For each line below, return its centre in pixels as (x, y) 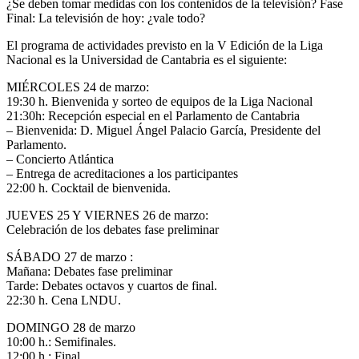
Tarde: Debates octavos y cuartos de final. (112, 285)
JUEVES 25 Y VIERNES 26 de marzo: (107, 215)
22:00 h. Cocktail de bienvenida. (89, 188)
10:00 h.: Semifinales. (61, 341)
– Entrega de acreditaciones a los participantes (122, 173)
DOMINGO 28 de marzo (71, 327)
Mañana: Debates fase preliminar (89, 271)
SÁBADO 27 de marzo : (70, 256)
